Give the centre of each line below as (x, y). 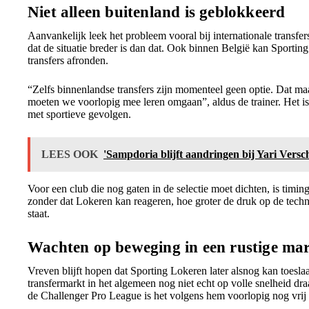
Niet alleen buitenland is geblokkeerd (157, 12)
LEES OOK (70, 154)
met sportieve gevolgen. (79, 114)
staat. (39, 213)
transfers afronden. (68, 60)
